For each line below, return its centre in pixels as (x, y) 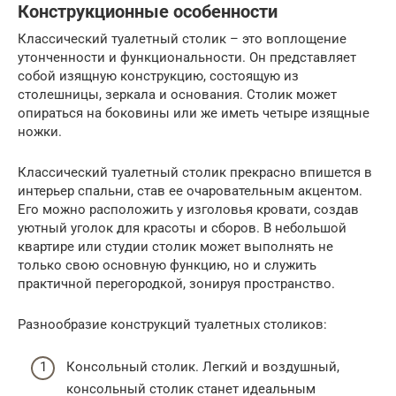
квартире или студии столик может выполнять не (175, 246)
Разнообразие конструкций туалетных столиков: (172, 324)
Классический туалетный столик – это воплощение (182, 38)
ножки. (40, 131)
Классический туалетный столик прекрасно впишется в (195, 172)
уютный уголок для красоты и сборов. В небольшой (182, 228)
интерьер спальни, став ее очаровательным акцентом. (190, 190)
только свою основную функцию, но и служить (167, 265)
